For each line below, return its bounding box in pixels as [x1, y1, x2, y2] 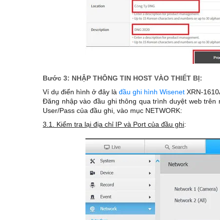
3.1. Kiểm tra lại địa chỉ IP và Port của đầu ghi [43, 120, 184, 128]
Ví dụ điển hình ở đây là [43, 88, 119, 96]
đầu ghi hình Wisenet [119, 88, 185, 96]
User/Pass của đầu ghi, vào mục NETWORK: [43, 107, 182, 114]
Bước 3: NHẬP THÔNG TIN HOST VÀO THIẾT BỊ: [43, 74, 202, 82]
